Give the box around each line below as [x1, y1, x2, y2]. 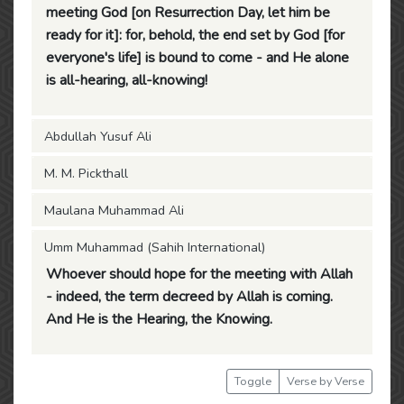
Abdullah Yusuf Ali [44, 127, 151, 145]
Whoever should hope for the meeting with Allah [46, 264, 353, 284]
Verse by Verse [287, 373, 364, 389]
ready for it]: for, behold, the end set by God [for [46, 25, 344, 45]
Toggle [234, 373, 271, 389]
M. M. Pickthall [44, 164, 128, 182]
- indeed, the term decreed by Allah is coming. [46, 287, 333, 307]
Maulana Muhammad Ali [44, 201, 184, 219]
